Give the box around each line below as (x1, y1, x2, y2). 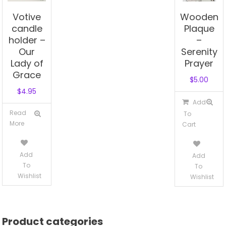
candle (11, 22, 42, 35)
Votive (13, 10, 41, 23)
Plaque (184, 22, 214, 35)
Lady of (10, 56, 43, 70)
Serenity (181, 45, 217, 58)
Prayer (185, 56, 214, 70)
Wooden (180, 10, 219, 23)
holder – (8, 33, 45, 46)
